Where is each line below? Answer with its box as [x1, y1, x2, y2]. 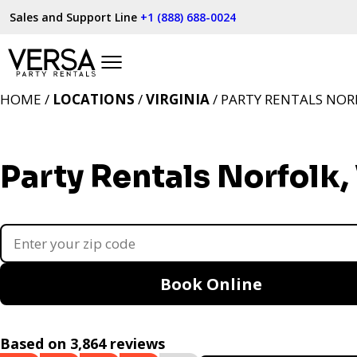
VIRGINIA [146, 90, 210, 108]
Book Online [160, 273, 262, 295]
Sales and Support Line [10, 10, 140, 25]
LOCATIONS [53, 90, 135, 108]
